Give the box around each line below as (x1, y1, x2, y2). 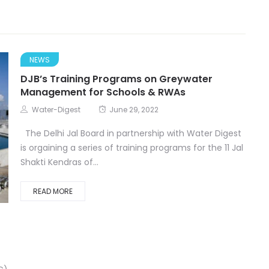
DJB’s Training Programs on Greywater (20, 72, 213, 86)
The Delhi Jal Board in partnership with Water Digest (20, 127, 241, 140)
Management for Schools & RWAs (20, 85, 186, 100)
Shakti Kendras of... (20, 156, 98, 169)
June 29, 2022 (109, 104, 159, 115)
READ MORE (33, 186, 73, 197)
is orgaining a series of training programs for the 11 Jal (20, 142, 243, 154)
